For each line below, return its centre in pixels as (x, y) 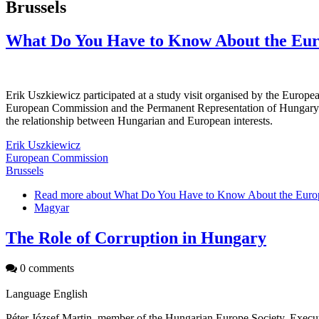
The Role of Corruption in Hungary (136, 237)
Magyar (52, 207)
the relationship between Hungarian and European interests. (139, 120)
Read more (59, 194)
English (70, 293)
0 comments (46, 268)
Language (30, 293)
